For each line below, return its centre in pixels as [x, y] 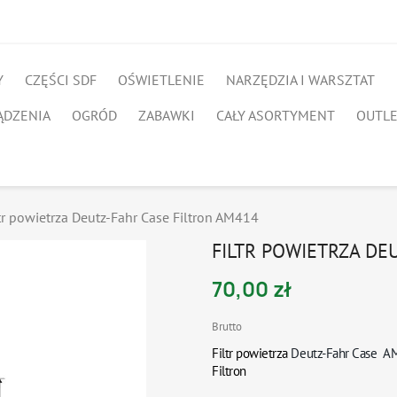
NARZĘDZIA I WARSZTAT [300, 80]
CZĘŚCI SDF [61, 80]
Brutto [227, 327]
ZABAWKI [167, 115]
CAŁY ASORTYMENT [276, 115]
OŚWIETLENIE [161, 80]
